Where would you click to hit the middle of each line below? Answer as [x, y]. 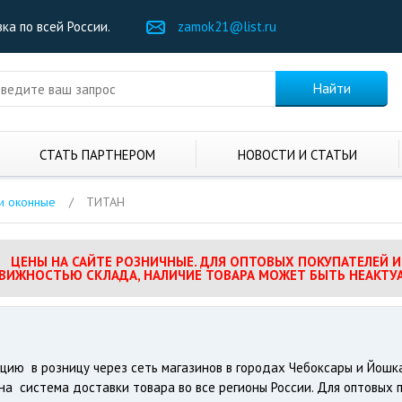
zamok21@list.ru [227, 26]
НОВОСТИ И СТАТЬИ [298, 155]
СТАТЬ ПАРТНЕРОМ [97, 155]
